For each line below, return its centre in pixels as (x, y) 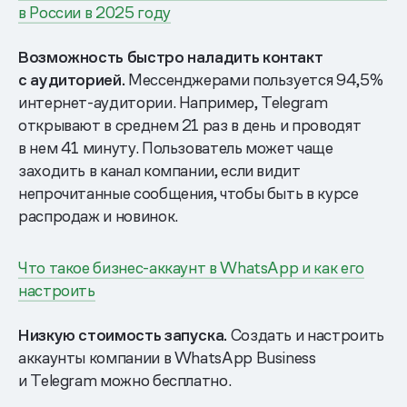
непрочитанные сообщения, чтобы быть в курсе (189, 193)
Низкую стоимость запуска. (123, 334)
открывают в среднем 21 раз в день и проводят (190, 124)
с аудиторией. (72, 79)
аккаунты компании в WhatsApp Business (167, 357)
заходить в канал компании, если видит (159, 170)
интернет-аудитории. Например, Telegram (173, 102)
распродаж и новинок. (98, 215)
